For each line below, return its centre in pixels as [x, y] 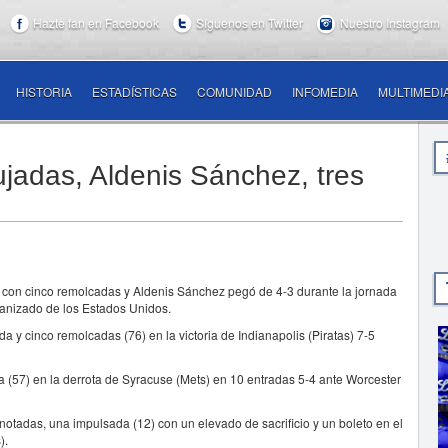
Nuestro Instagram [389, 22]
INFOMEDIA [325, 91]
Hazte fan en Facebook [95, 22]
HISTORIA [44, 91]
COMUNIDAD [234, 91]
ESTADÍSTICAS [134, 91]
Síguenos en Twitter [249, 22]
